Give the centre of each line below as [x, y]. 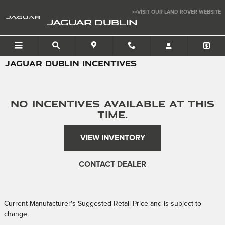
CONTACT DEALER [113, 164]
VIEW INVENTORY [113, 138]
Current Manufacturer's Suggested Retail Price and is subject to [103, 204]
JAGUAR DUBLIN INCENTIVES [71, 63]
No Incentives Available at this [113, 104]
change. [16, 214]
